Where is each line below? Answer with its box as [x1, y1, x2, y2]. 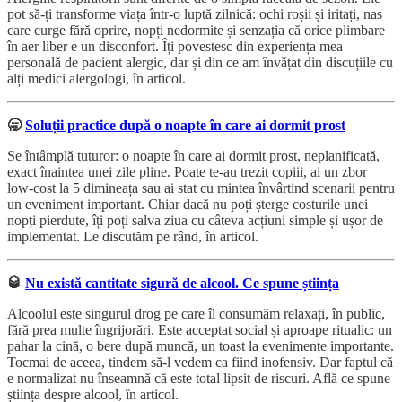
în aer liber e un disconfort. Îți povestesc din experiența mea [7, 38, 343, 54]
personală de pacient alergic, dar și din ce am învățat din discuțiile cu [7, 54, 393, 70]
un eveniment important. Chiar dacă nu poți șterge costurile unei [7, 196, 368, 212]
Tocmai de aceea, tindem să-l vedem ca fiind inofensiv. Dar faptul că [7, 354, 393, 370]
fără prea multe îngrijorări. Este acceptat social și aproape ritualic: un [7, 321, 392, 337]
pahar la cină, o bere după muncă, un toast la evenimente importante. [7, 337, 394, 354]
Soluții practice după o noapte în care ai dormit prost [25, 117, 345, 133]
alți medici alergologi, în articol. [7, 70, 186, 86]
